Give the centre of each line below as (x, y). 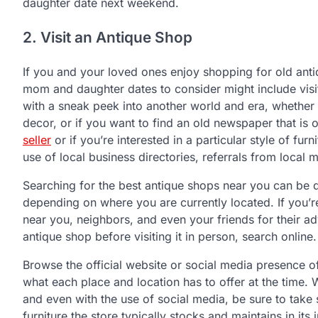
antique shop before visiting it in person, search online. (170, 236)
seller (37, 139)
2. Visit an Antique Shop (108, 37)
